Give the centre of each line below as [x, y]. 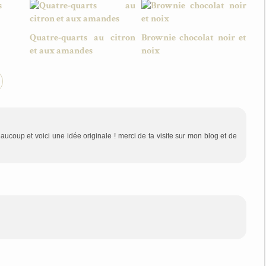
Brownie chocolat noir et [194, 38]
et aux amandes [61, 51]
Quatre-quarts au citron [83, 38]
